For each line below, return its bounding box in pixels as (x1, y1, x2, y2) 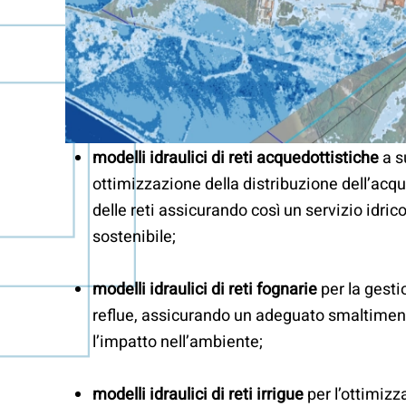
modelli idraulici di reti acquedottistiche (92, 146, 379, 171)
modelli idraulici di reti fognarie (92, 277, 321, 303)
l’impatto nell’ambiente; (92, 330, 263, 355)
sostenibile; (92, 225, 176, 250)
